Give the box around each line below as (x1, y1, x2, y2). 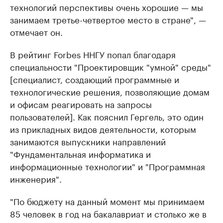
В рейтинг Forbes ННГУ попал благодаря (10, 47, 176, 61)
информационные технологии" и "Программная (10, 159, 205, 173)
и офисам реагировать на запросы (10, 97, 152, 111)
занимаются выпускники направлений (10, 134, 166, 148)
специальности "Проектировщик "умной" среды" (10, 60, 211, 73)
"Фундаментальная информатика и (10, 147, 151, 160)
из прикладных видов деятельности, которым (10, 122, 196, 135)
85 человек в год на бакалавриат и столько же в (10, 207, 207, 220)
